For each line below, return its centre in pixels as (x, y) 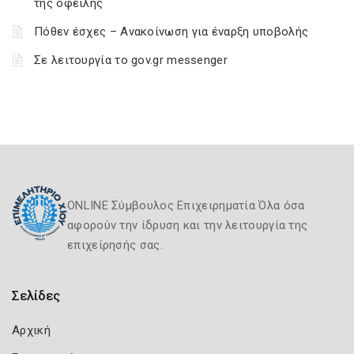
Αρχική (31, 330)
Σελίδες (36, 296)
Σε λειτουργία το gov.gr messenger (131, 60)
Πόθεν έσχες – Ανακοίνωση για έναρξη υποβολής (171, 32)
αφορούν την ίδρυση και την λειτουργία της (188, 225)
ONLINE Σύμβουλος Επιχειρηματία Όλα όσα (186, 205)
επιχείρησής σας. (115, 245)
